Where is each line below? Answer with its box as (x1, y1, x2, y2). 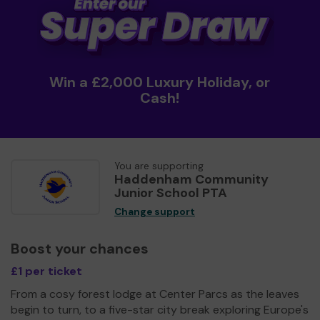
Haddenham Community (114, 170, 269, 188)
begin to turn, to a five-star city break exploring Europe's (11, 301, 309, 317)
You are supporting (114, 159, 204, 172)
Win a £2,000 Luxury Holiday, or (49, 72, 271, 91)
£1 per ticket (11, 263, 82, 279)
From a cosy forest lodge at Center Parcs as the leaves (11, 286, 299, 301)
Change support (114, 205, 195, 218)
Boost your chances (11, 239, 149, 258)
